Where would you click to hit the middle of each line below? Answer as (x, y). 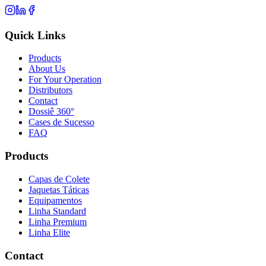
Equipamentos (55, 200)
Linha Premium (58, 221)
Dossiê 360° (51, 112)
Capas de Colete (59, 179)
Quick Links (35, 35)
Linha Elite (49, 232)
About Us (47, 69)
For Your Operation (65, 80)
